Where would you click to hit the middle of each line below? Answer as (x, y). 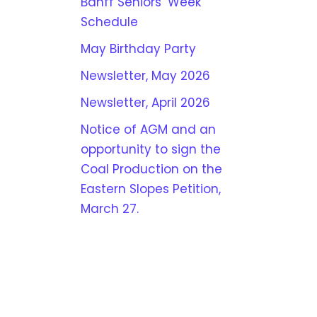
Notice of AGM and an (148, 129)
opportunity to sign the (150, 149)
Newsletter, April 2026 (145, 103)
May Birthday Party (138, 49)
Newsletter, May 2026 (145, 76)
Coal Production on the (151, 169)
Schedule (109, 22)
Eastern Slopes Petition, (150, 189)
